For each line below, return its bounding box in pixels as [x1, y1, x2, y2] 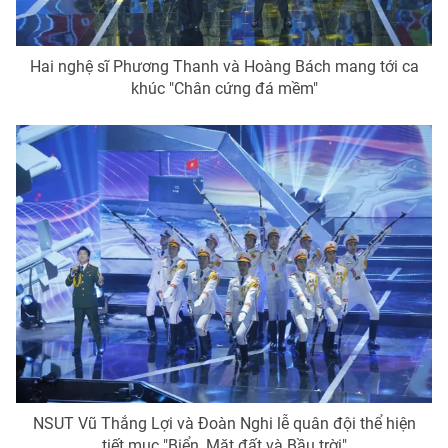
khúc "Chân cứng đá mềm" [130, 79, 318, 99]
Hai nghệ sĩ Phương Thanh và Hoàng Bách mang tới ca [29, 57, 419, 77]
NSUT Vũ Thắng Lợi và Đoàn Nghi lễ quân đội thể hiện [32, 413, 416, 433]
